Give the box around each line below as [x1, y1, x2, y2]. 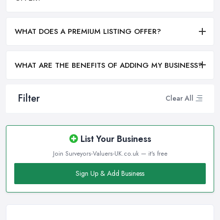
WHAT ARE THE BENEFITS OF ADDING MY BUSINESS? [15, 59, 202, 71]
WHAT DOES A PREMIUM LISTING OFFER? [15, 26, 161, 37]
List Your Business [78, 132, 151, 145]
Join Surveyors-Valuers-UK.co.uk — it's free [53, 149, 167, 158]
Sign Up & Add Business [76, 168, 144, 178]
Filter [18, 91, 40, 106]
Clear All [165, 93, 193, 104]
